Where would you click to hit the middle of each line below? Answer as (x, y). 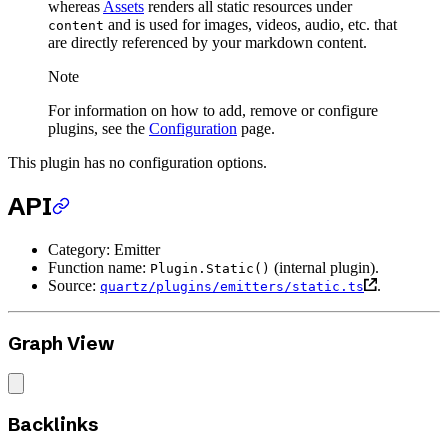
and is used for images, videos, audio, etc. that (250, 25)
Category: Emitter (104, 249)
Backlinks (53, 425)
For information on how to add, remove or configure (213, 111)
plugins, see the (98, 129)
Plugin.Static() (210, 268)
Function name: (99, 267)
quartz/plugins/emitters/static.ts (232, 286)
